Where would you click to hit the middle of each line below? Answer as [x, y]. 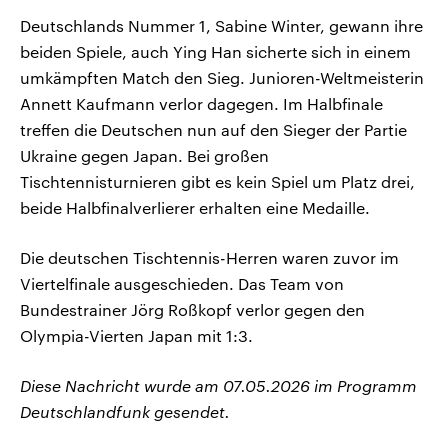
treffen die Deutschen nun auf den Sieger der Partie [213, 130]
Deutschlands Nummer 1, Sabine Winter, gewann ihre [221, 26]
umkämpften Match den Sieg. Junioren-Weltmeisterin [222, 78]
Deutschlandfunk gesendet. [125, 412]
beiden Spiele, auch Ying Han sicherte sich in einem [215, 52]
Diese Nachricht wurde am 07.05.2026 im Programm [218, 386]
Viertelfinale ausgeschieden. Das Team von [182, 284]
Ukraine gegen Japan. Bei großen [144, 156]
